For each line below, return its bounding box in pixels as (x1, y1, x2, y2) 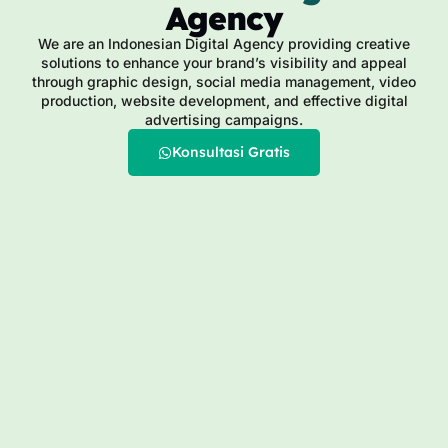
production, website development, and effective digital (40, 92, 408, 109)
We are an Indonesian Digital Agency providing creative (38, 35, 410, 52)
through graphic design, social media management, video (32, 73, 416, 90)
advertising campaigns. (145, 111, 303, 128)
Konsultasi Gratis (172, 143, 290, 161)
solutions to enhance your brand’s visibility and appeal (41, 54, 407, 71)
